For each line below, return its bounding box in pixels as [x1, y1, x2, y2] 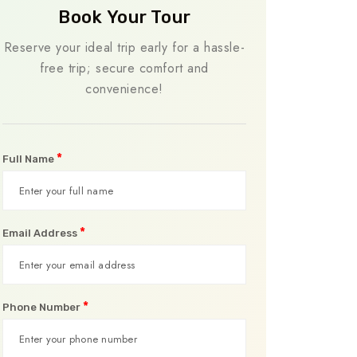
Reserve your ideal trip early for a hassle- [3, 38, 245, 57]
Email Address [2, 227, 80, 239]
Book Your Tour [57, 6, 191, 28]
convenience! [85, 80, 163, 98]
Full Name [2, 153, 57, 165]
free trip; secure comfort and [40, 59, 209, 77]
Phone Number [2, 301, 83, 313]
